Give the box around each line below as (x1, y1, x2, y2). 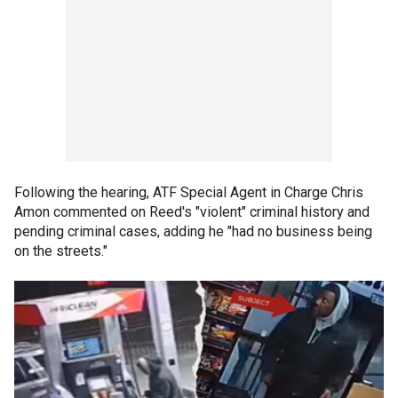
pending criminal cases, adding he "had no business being (14, 223, 372, 241)
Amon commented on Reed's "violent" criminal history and (14, 203, 370, 221)
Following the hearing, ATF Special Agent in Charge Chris (14, 184, 363, 202)
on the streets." (14, 243, 107, 260)
